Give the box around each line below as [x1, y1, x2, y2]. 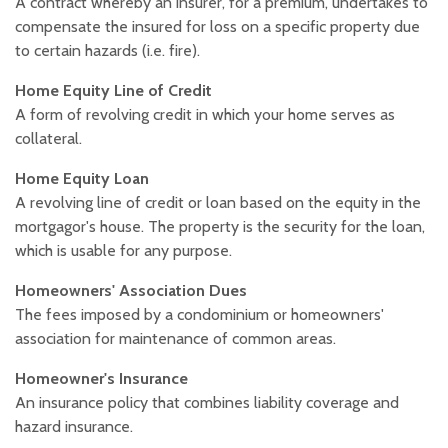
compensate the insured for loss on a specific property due [15, 17, 420, 37]
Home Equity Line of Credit [15, 81, 212, 101]
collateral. [15, 129, 82, 149]
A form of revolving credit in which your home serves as [15, 105, 395, 125]
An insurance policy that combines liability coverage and [15, 393, 399, 413]
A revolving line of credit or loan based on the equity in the [15, 193, 421, 213]
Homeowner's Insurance [15, 369, 188, 389]
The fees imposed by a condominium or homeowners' [15, 305, 384, 325]
